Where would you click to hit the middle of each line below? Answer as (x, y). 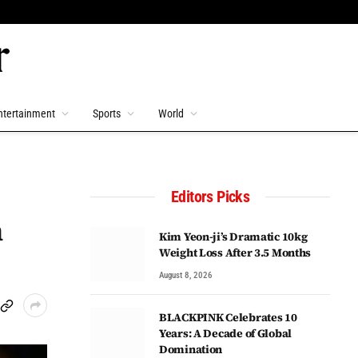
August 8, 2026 (186, 275)
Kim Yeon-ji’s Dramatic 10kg (233, 237)
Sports (107, 113)
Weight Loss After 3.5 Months (235, 253)
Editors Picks (210, 197)
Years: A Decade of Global (225, 333)
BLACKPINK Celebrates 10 (228, 317)
